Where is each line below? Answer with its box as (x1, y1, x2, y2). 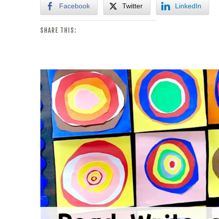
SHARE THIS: (40, 26, 76, 34)
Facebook (59, 2, 90, 10)
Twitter (122, 2, 143, 10)
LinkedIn (175, 2, 201, 10)
